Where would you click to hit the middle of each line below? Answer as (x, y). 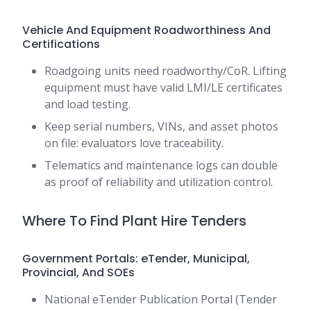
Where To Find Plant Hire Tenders (134, 221)
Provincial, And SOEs (78, 273)
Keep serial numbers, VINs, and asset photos (161, 127)
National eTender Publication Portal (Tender (161, 300)
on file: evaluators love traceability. (134, 143)
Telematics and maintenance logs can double (161, 166)
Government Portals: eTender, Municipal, (136, 259)
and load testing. (87, 104)
